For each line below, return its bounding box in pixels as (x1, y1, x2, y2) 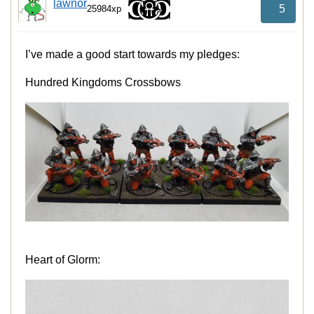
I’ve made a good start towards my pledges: (25, 48, 240, 61)
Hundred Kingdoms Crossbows (25, 76, 181, 89)
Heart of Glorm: (25, 253, 100, 266)
